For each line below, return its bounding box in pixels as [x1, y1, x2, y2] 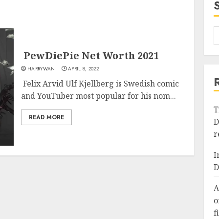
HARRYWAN [27, 65, 55, 72]
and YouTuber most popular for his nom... [21, 90, 176, 101]
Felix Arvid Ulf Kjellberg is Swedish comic [21, 78, 179, 89]
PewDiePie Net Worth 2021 [21, 49, 159, 62]
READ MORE [29, 113, 65, 122]
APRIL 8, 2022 [68, 65, 99, 72]
